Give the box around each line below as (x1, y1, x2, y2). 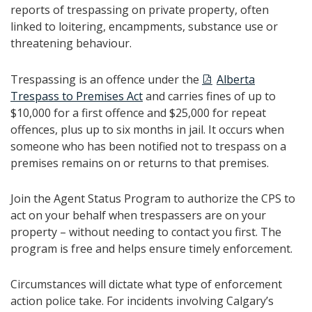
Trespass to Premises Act (10, 88, 143, 104)
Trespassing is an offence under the (10, 72, 202, 87)
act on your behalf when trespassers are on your (10, 208, 266, 223)
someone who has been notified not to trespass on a (10, 139, 286, 154)
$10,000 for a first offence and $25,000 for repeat (10, 105, 266, 120)
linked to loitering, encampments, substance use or (10, 19, 278, 34)
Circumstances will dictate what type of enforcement (10, 276, 282, 292)
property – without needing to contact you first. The (10, 224, 281, 240)
